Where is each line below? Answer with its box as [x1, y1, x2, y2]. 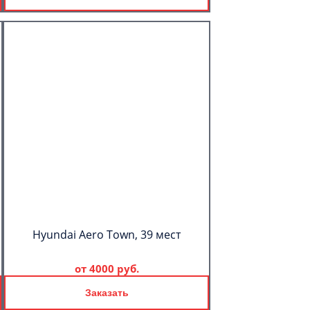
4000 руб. [89, 262, 139, 275]
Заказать [84, 287, 129, 298]
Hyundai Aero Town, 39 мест [33, 227, 181, 242]
